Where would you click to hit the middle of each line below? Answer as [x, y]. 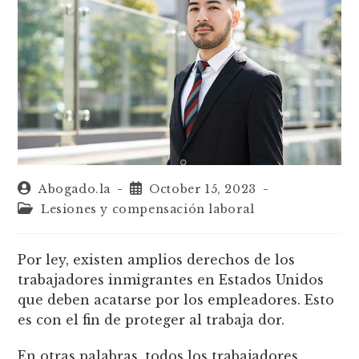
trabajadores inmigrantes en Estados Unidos [171, 279]
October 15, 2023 [203, 189]
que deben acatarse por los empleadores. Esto [176, 299]
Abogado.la [75, 189]
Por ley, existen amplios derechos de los [157, 259]
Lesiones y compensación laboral [148, 209]
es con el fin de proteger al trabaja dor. [151, 319]
